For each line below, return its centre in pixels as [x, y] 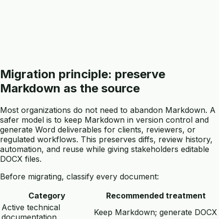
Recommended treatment [156, 195]
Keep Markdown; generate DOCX [155, 212]
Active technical [31, 207]
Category [47, 195]
